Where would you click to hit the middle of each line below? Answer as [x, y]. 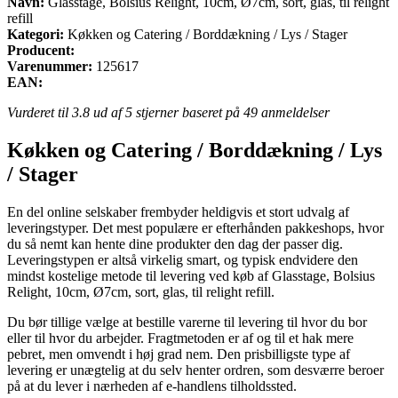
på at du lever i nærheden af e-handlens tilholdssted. [152, 386]
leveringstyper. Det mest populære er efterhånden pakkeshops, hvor [195, 227]
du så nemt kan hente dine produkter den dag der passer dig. [175, 243]
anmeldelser [294, 112]
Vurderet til [40, 112]
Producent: [41, 50]
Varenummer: [50, 66]
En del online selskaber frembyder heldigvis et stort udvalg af [178, 211]
